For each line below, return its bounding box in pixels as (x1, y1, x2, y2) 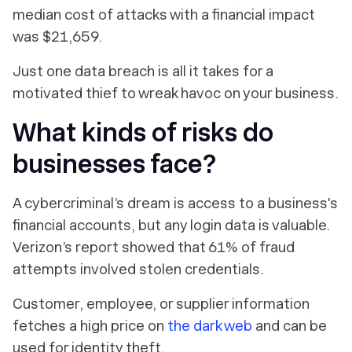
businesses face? (13, 149, 216, 179)
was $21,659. (13, 28, 102, 45)
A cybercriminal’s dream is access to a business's (13, 195, 338, 211)
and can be (252, 317, 327, 334)
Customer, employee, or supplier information (13, 295, 310, 312)
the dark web (167, 317, 252, 334)
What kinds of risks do (13, 118, 273, 148)
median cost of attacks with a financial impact (13, 6, 315, 23)
